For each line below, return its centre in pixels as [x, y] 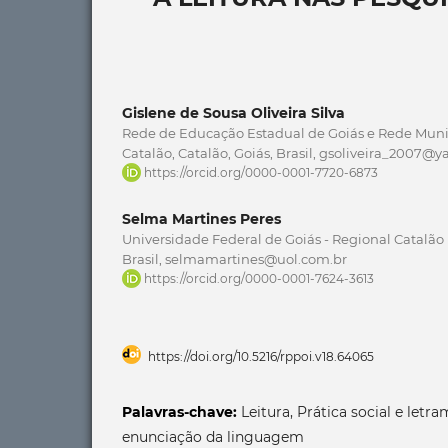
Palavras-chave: [181, 411]
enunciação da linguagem [213, 436]
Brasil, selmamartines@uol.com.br [234, 258]
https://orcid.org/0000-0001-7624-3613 [259, 278]
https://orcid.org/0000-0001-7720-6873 [261, 172]
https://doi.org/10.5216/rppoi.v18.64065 [261, 356]
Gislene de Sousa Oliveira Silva [233, 112]
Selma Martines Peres [201, 218]
